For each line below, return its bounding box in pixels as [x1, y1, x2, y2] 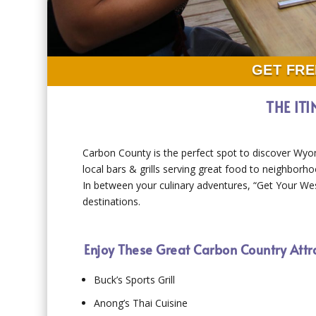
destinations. [83, 194, 141, 208]
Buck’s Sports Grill [94, 273, 176, 287]
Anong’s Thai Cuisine [94, 296, 188, 310]
